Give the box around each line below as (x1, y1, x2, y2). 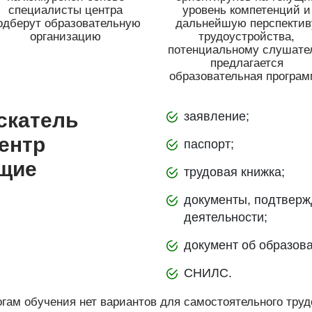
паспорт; (184, 136, 234, 151)
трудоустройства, (198, 29, 295, 43)
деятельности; (184, 210, 267, 224)
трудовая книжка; (184, 164, 285, 179)
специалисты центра (8, 3, 123, 17)
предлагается (210, 56, 283, 70)
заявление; (184, 109, 249, 123)
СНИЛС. (184, 265, 232, 280)
